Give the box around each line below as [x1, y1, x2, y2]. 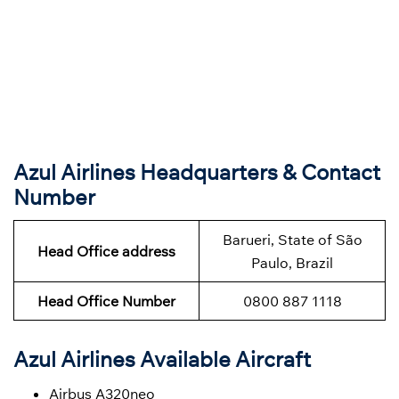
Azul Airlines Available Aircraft [13, 346, 311, 373]
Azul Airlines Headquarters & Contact [13, 159, 380, 186]
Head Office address [37, 242, 175, 261]
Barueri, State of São [222, 231, 362, 249]
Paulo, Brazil [251, 254, 333, 273]
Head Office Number [37, 292, 175, 311]
